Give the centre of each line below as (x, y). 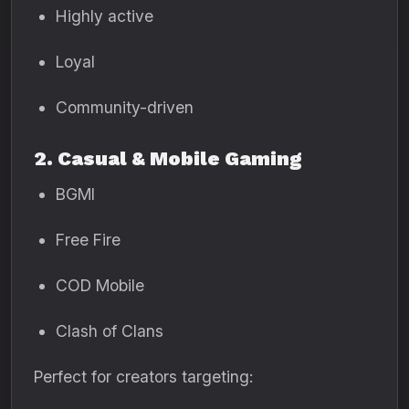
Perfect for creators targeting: (143, 377)
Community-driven (125, 107)
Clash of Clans (110, 331)
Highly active (105, 16)
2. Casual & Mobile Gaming (168, 158)
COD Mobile (100, 285)
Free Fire (88, 240)
